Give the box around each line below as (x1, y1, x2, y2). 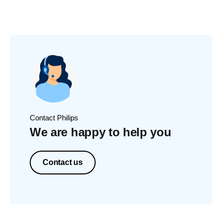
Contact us (43, 158, 83, 166)
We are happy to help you (30, 125, 171, 139)
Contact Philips (30, 113, 78, 122)
